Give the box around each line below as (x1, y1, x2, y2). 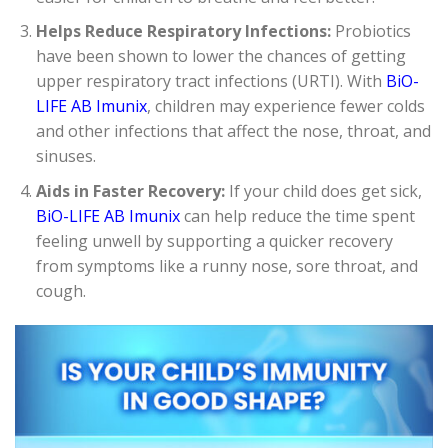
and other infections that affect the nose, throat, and (35, 120, 431, 143)
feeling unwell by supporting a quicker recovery (35, 229, 393, 252)
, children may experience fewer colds (146, 95, 425, 118)
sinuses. (35, 145, 96, 168)
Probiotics (330, 20, 411, 43)
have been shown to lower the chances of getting (35, 45, 406, 68)
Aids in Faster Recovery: (35, 179, 225, 202)
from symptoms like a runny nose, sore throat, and (35, 254, 418, 277)
